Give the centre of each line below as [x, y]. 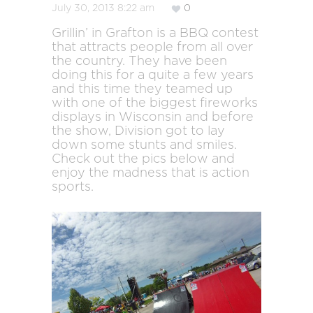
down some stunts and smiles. [144, 145]
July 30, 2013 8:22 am [104, 8]
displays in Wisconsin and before [153, 117]
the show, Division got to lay [138, 131]
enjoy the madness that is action [151, 173]
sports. [73, 187]
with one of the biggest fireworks [155, 103]
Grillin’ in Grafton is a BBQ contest [155, 34]
